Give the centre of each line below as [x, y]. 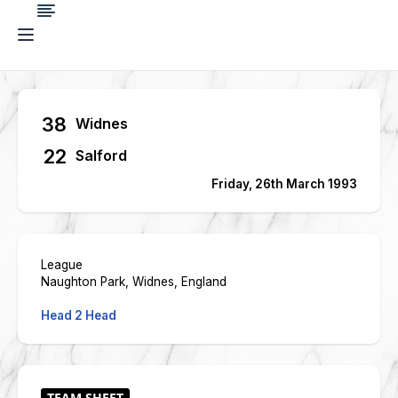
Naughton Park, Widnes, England [134, 282]
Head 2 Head [79, 315]
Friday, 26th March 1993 [284, 184]
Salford [101, 155]
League [62, 265]
